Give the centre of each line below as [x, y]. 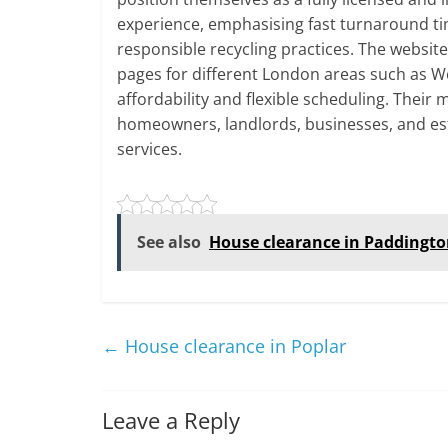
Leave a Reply [171, 419]
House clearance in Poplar [233, 345]
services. [149, 148]
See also [169, 241]
